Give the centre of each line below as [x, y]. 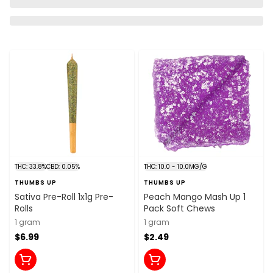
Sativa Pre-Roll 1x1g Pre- [64, 197]
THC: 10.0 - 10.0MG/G [175, 167]
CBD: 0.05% [63, 167]
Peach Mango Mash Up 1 [195, 197]
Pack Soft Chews [179, 209]
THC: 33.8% [30, 167]
